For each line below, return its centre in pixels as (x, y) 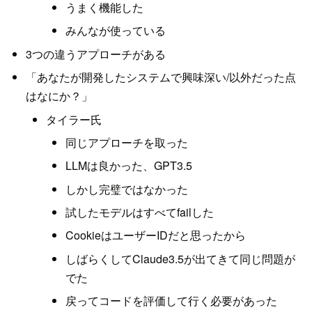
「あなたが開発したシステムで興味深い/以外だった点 (161, 77)
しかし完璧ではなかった (127, 189)
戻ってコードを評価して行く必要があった (172, 301)
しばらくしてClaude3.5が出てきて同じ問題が (181, 258)
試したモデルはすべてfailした (140, 212)
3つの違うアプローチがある (95, 54)
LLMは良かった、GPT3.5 (129, 166)
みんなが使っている (116, 31)
